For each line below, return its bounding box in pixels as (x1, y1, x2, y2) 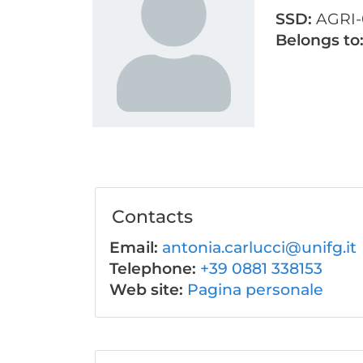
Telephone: (109, 259, 200, 278)
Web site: (109, 280, 187, 299)
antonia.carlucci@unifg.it (162, 238, 357, 257)
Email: (109, 238, 162, 257)
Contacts (112, 205, 193, 228)
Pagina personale (187, 280, 323, 299)
